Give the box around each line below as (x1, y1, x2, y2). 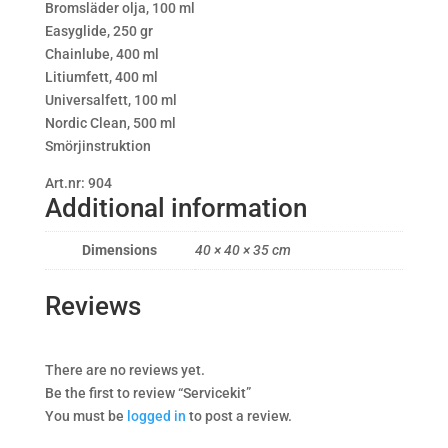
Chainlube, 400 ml (44, 46, 159, 63)
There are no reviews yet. (44, 362, 205, 378)
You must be (44, 408, 127, 424)
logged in (126, 408, 186, 424)
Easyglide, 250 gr (44, 23, 153, 40)
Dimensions (82, 242, 158, 259)
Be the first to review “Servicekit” (44, 385, 251, 401)
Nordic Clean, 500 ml (44, 115, 176, 132)
